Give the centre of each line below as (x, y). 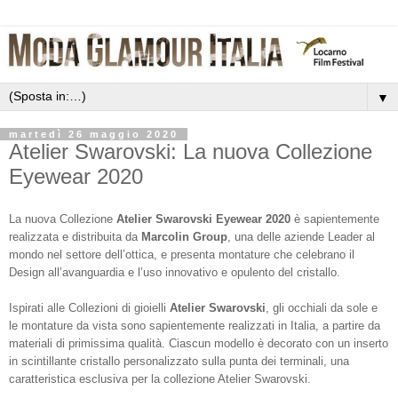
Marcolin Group (184, 237)
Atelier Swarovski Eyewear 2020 (203, 219)
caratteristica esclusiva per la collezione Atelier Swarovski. (160, 379)
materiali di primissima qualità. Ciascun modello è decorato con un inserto (199, 344)
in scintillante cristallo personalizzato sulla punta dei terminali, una (179, 362)
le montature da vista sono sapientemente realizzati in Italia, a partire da (195, 326)
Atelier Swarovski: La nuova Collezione (191, 151)
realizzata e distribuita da (75, 237)
